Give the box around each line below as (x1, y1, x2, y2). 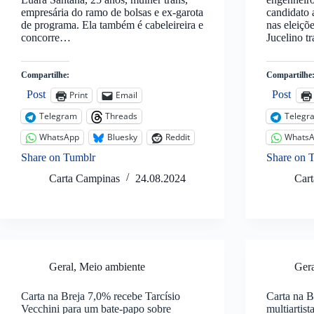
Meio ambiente (79, 260, 145, 273)
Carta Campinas (49, 172, 120, 184)
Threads (105, 110, 137, 123)
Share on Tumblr (21, 151, 95, 163)
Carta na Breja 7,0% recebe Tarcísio (21, 289, 180, 302)
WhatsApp (39, 131, 79, 144)
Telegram (39, 110, 77, 123)
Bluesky (107, 131, 137, 144)
